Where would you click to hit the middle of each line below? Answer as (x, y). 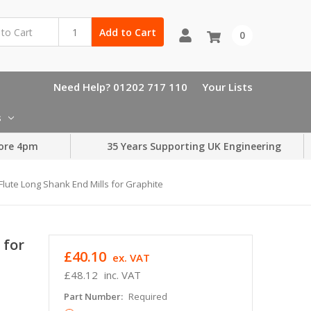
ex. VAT (131, 257)
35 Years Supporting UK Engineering (194, 146)
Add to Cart (127, 32)
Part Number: (94, 296)
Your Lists (227, 86)
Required (148, 296)
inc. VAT (122, 275)
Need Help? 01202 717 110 (120, 86)
